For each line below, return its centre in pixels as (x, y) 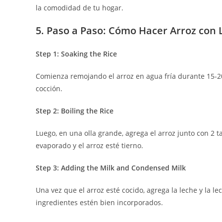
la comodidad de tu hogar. (80, 8)
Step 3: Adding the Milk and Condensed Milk (111, 168)
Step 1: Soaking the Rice (76, 54)
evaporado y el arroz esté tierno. (89, 145)
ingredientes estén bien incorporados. (99, 202)
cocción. (49, 88)
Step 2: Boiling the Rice (75, 111)
